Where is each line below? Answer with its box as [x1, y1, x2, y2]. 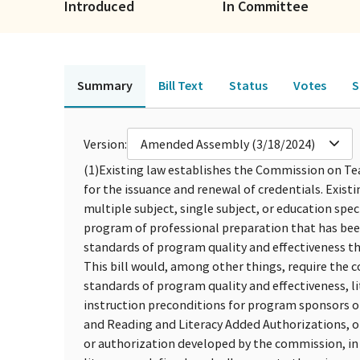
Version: [84, 135, 127, 152]
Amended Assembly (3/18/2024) [141, 135, 315, 152]
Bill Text [158, 76, 203, 93]
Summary [77, 76, 133, 93]
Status [229, 76, 268, 93]
